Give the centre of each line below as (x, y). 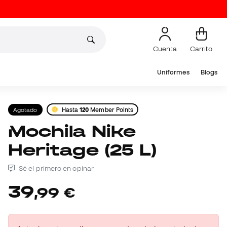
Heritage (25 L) (83, 150)
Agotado (25, 109)
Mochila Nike (17, 131)
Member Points (111, 109)
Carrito (201, 48)
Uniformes (173, 72)
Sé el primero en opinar (55, 168)
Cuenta (165, 48)
